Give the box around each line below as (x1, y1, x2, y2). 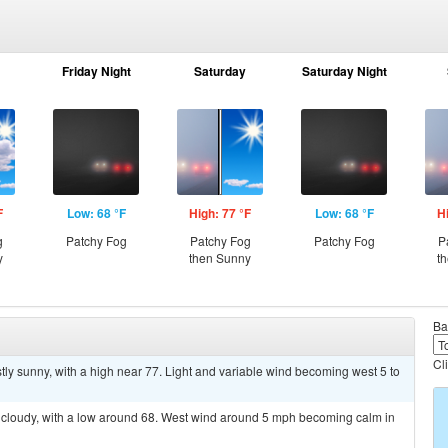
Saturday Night (301, 62, 387, 80)
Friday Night (61, 62, 131, 80)
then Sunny (189, 249, 251, 266)
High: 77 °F (189, 204, 251, 222)
